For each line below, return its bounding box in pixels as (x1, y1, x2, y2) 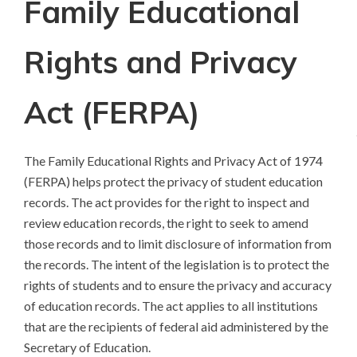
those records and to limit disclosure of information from (24, 236, 331, 251)
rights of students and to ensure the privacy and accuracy (24, 277, 331, 292)
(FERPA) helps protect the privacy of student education (24, 174, 323, 189)
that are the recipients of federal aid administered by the (24, 319, 328, 334)
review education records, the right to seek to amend (24, 215, 308, 230)
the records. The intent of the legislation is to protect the (24, 257, 329, 272)
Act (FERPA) (24, 93, 200, 131)
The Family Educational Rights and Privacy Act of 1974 (24, 153, 323, 168)
